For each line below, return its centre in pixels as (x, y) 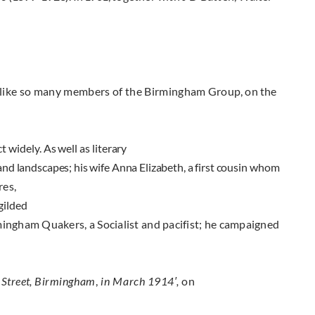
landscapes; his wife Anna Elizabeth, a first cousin (133, 167)
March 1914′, (147, 281)
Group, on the (242, 91)
